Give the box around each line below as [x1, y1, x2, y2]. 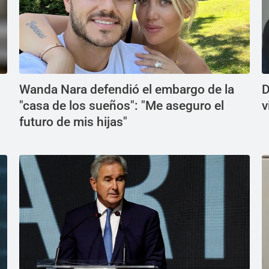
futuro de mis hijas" [19, 115, 127, 130]
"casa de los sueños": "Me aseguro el [19, 98, 224, 113]
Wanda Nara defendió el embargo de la [19, 82, 234, 97]
